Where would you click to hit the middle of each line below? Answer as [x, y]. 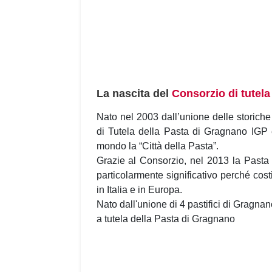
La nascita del [134, 93]
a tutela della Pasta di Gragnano [167, 219]
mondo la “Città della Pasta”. [157, 146]
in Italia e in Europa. [139, 190]
